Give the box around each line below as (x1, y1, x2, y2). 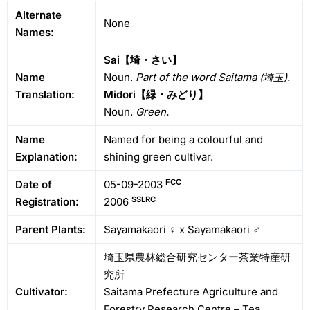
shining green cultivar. (104, 150, 214, 164)
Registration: (15, 195, 80, 209)
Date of (15, 178, 53, 192)
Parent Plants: (15, 223, 86, 237)
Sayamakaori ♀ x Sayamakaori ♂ (104, 223, 261, 237)
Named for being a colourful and (104, 133, 264, 147)
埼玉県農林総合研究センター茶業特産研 (104, 250, 291, 264)
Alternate (15, 8, 62, 22)
